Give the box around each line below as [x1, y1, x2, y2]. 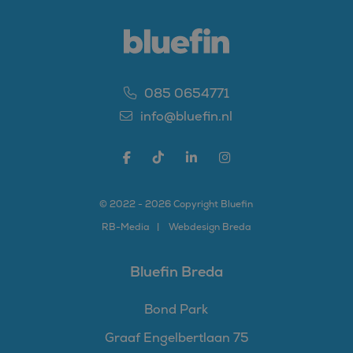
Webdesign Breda [168, 221, 251, 233]
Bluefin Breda [129, 262, 223, 281]
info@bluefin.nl [137, 108, 233, 124]
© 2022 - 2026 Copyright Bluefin [99, 198, 254, 210]
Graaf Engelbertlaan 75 [104, 329, 248, 346]
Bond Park [144, 301, 209, 318]
